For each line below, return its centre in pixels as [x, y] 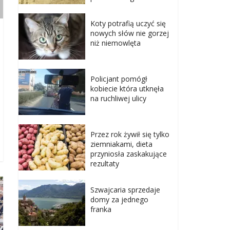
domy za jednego [119, 200]
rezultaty [105, 164]
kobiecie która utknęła [127, 89]
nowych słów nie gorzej [130, 33]
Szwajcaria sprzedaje [125, 190]
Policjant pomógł [119, 79]
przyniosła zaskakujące [129, 154]
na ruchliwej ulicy [118, 99]
